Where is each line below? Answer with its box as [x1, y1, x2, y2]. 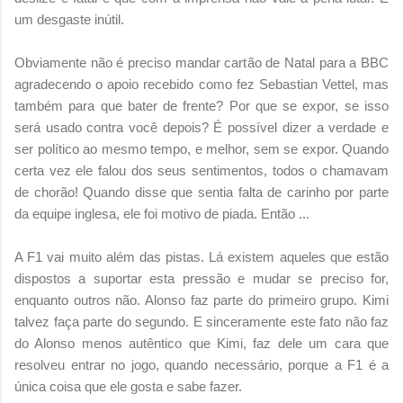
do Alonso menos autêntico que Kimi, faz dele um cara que [14, 335, 389, 351]
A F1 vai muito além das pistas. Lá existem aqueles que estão [14, 248, 389, 264]
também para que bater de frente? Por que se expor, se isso [14, 97, 389, 113]
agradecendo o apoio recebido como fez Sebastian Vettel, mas [14, 76, 389, 92]
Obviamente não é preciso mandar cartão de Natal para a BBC [14, 54, 389, 70]
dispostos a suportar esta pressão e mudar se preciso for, [14, 270, 389, 286]
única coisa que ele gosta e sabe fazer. [14, 378, 242, 394]
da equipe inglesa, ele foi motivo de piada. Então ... [14, 205, 309, 221]
